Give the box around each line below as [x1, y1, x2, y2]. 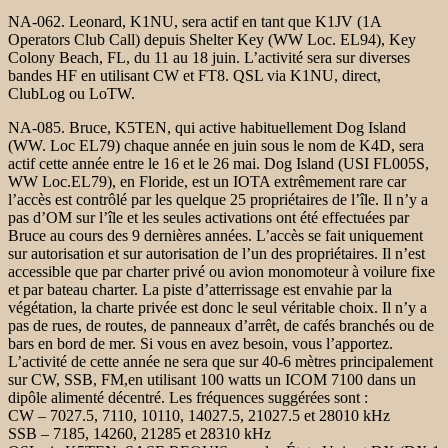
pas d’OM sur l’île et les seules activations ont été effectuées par [8, 208, 409, 226]
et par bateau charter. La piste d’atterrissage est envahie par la [8, 280, 392, 298]
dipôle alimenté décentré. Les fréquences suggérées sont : [8, 388, 368, 406]
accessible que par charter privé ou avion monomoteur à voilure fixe [8, 262, 435, 280]
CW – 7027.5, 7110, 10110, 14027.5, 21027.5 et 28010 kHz [8, 406, 390, 424]
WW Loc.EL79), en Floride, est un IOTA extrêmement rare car [8, 172, 406, 190]
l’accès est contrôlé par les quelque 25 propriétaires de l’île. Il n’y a [8, 190, 428, 208]
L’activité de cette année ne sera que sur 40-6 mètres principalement [8, 352, 433, 370]
